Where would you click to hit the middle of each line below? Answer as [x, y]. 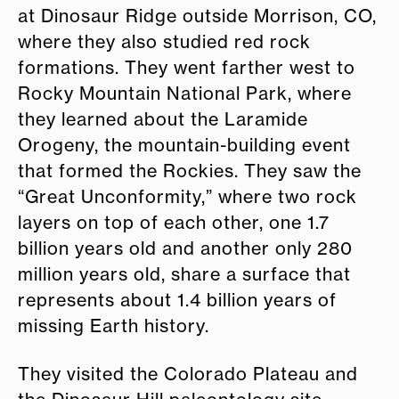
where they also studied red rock [164, 42]
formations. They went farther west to [187, 68]
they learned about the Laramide [163, 120]
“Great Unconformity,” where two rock [187, 197]
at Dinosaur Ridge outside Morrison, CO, [197, 16]
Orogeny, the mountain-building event [184, 146]
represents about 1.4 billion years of [177, 301]
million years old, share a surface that [184, 275]
